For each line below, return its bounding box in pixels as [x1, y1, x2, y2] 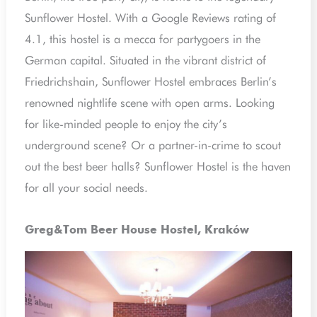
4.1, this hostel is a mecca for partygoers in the [25, 31, 261, 46]
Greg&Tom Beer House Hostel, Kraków [25, 224, 250, 236]
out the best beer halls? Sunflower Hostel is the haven [25, 158, 292, 173]
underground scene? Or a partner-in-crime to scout [25, 137, 282, 152]
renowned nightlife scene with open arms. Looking [25, 95, 275, 110]
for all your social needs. [25, 180, 149, 195]
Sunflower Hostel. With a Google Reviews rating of [25, 10, 277, 25]
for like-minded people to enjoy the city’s [25, 116, 228, 131]
